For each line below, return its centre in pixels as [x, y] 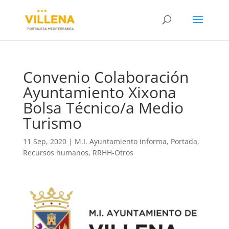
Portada [184, 141]
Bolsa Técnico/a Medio [103, 108]
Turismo [52, 123]
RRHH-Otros [113, 153]
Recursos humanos [55, 153]
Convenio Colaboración [106, 77]
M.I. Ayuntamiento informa [120, 141]
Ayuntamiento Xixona [99, 92]
